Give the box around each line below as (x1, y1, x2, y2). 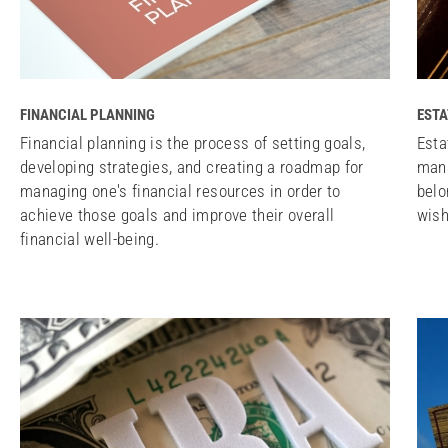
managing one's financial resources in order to (20, 181, 341, 201)
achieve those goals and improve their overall (20, 205, 335, 225)
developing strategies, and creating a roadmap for (20, 157, 364, 177)
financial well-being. (20, 229, 160, 249)
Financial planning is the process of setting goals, (20, 133, 366, 153)
